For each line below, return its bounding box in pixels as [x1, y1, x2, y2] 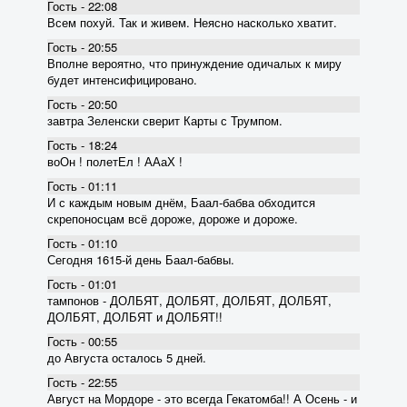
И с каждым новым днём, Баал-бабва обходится [47, 193, 315, 211]
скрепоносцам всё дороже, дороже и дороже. [47, 209, 298, 227]
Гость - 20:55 [47, 37, 117, 55]
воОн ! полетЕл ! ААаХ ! [47, 152, 183, 170]
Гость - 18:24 [47, 135, 117, 154]
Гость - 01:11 [47, 176, 117, 194]
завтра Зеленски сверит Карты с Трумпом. [47, 111, 283, 129]
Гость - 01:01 [47, 274, 117, 293]
